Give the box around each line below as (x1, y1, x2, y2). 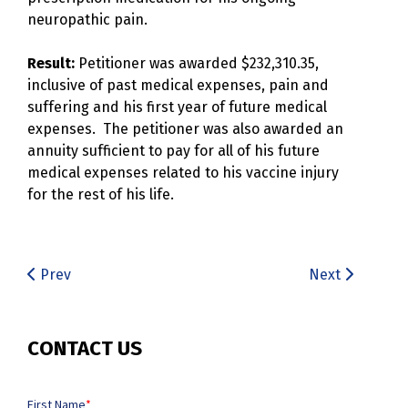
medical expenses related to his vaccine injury (27, 163, 339, 181)
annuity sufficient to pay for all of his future (27, 141, 320, 159)
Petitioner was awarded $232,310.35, (75, 54, 319, 72)
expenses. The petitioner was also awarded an (27, 119, 343, 138)
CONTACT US (27, 336, 142, 362)
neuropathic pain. (27, 10, 148, 28)
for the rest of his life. (27, 185, 174, 203)
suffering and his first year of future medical (27, 97, 327, 116)
